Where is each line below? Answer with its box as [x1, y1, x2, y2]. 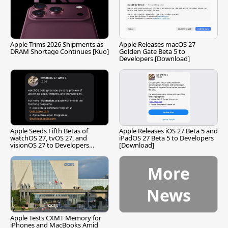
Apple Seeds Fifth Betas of [10, 126, 88, 136]
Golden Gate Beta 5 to [119, 47, 185, 56]
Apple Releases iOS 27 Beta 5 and [119, 126, 218, 136]
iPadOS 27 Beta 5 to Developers [119, 133, 214, 143]
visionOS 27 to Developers [10, 140, 89, 150]
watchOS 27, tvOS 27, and [10, 133, 87, 143]
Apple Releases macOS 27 [119, 40, 195, 49]
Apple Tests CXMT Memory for [10, 213, 101, 222]
